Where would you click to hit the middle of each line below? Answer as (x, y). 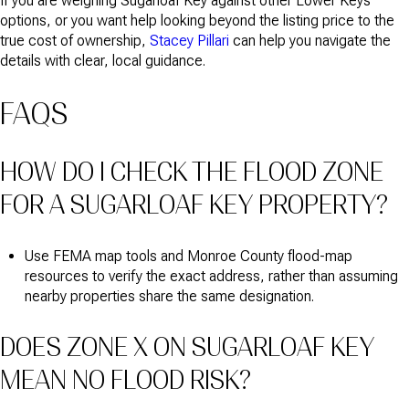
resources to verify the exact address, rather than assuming (211, 277)
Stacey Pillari (189, 41)
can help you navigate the (310, 41)
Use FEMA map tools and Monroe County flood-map (188, 257)
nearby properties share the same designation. (169, 297)
